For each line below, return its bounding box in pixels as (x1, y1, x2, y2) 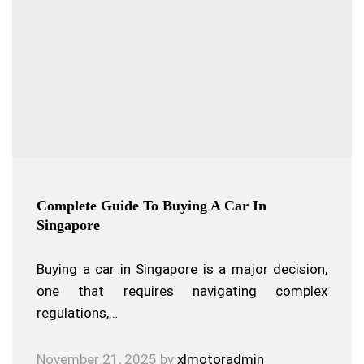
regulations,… (37, 305, 118, 321)
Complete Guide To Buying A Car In (37, 197, 266, 214)
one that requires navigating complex (37, 283, 327, 299)
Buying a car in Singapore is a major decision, (37, 261, 327, 277)
